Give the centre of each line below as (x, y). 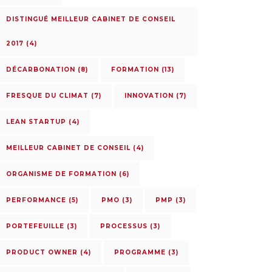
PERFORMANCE (36, 200)
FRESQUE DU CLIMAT (47, 96)
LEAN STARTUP (36, 122)
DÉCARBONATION (40, 70)
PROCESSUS (124, 226)
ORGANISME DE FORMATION (61, 174)
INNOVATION (149, 96)
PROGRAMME (140, 252)
